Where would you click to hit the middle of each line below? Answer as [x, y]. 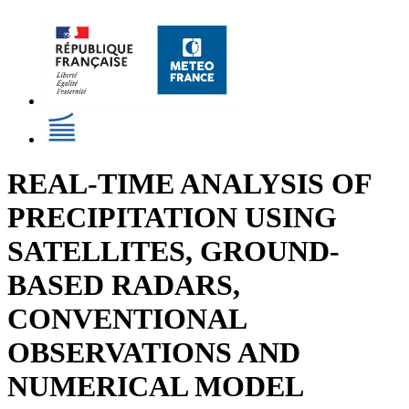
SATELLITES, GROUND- [173, 252]
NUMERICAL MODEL [155, 387]
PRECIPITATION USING [172, 218]
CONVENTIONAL [126, 319]
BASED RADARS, [124, 285]
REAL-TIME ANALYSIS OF [189, 184]
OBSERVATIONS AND [154, 353]
